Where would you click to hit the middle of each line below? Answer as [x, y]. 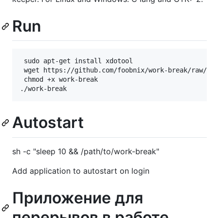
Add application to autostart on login [81, 171]
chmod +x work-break [59, 80]
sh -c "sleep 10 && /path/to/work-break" [86, 151]
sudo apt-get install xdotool [76, 61]
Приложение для [78, 198]
